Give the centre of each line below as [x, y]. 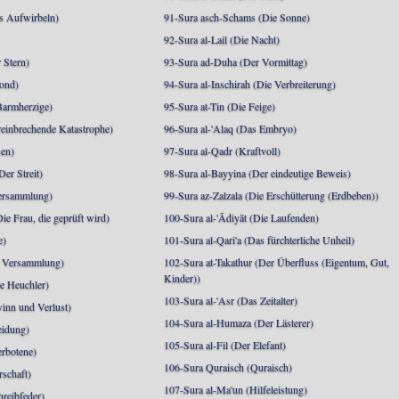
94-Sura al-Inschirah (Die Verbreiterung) [250, 84]
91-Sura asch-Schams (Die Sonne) [237, 17]
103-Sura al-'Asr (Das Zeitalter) [231, 300]
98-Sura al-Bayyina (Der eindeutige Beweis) [258, 173]
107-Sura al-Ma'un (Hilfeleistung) [236, 389]
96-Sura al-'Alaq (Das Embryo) [231, 128]
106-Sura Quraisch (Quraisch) [228, 367]
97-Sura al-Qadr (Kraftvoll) [223, 151]
